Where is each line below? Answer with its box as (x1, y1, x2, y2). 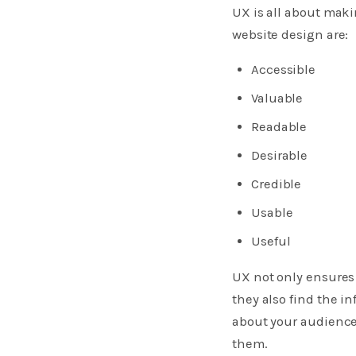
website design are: (232, 26, 349, 42)
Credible (251, 176, 302, 192)
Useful (251, 233, 291, 249)
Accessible (251, 61, 316, 77)
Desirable (251, 147, 308, 163)
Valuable (251, 90, 304, 106)
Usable (251, 204, 293, 220)
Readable (251, 118, 308, 134)
